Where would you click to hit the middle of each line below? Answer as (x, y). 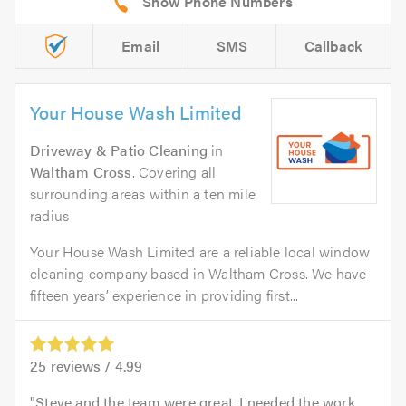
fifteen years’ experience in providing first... (164, 295)
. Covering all (174, 172)
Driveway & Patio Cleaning (119, 150)
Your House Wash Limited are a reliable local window (200, 252)
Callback (333, 46)
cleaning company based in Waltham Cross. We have (198, 274)
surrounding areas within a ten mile (143, 194)
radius (50, 216)
